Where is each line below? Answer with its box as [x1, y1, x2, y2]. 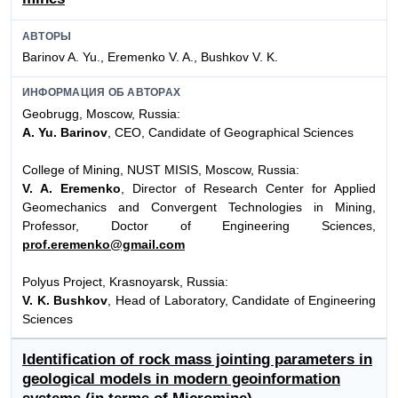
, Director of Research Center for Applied [121, 180, 376, 195]
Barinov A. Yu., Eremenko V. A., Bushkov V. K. [22, 50, 278, 65]
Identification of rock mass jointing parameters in [22, 350, 372, 368]
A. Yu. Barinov [22, 124, 107, 139]
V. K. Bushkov [22, 292, 107, 307]
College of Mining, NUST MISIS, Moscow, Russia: [22, 162, 299, 177]
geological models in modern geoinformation [22, 370, 340, 387]
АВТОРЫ [22, 30, 72, 43]
